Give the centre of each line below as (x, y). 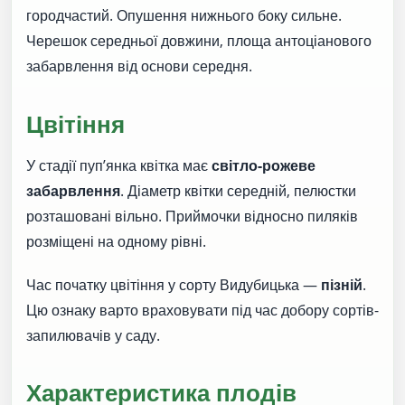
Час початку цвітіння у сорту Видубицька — (174, 284)
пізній (342, 284)
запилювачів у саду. (93, 335)
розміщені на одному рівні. (116, 241)
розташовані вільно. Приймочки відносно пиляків (192, 216)
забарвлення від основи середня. (139, 66)
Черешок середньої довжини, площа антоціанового (199, 41)
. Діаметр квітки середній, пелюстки (238, 190)
